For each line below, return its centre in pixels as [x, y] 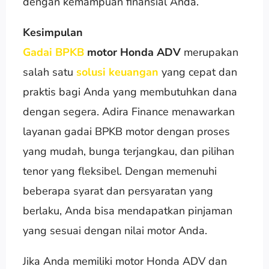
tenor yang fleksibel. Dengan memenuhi [119, 171]
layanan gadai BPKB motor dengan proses [126, 131]
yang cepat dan [198, 72]
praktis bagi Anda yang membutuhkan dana [130, 92]
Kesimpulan [53, 32]
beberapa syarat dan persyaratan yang [118, 191]
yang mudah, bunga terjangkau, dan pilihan [128, 151]
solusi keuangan [117, 72]
